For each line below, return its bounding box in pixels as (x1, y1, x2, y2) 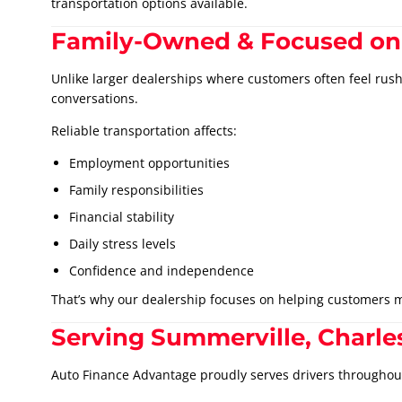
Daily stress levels (69, 235, 176, 253)
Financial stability (69, 208, 174, 226)
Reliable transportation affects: (51, 122, 237, 140)
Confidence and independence (69, 262, 254, 280)
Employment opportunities (69, 154, 230, 172)
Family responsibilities (69, 181, 204, 199)
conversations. (51, 90, 138, 108)
